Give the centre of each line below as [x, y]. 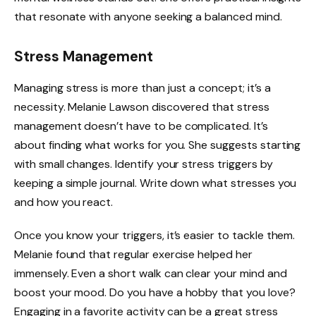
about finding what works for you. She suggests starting [158, 145]
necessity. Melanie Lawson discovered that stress [142, 107]
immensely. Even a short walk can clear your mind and [151, 274]
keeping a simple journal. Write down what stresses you [156, 183]
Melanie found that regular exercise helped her [133, 255]
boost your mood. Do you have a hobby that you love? [155, 293]
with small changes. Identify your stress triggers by [144, 164]
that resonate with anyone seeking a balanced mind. [148, 17]
